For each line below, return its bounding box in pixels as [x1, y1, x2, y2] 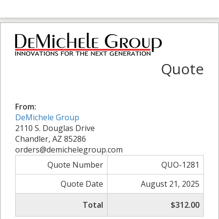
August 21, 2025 [141, 178, 199, 189]
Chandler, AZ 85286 [15, 133, 86, 144]
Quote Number [47, 159, 103, 170]
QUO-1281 [161, 159, 199, 170]
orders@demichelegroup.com [15, 144, 123, 155]
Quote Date [61, 178, 103, 189]
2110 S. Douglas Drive [15, 122, 95, 133]
